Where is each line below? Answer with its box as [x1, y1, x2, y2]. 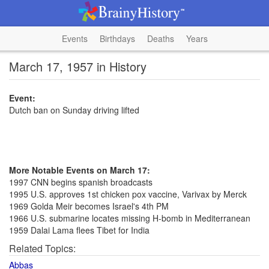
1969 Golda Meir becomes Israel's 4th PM [9, 200, 169, 212]
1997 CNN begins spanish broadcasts [9, 176, 153, 188]
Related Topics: [9, 241, 76, 255]
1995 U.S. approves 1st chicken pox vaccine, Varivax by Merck [9, 188, 247, 200]
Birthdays [99, 32, 135, 44]
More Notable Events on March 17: [9, 164, 150, 176]
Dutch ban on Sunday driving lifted [9, 104, 139, 116]
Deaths [147, 32, 174, 44]
